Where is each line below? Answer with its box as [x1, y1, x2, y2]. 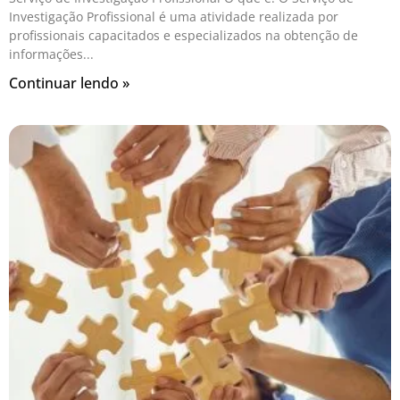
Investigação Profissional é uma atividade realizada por [9, 8, 338, 26]
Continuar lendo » [9, 73, 129, 94]
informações [9, 46, 83, 63]
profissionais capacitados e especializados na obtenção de [9, 27, 358, 45]
